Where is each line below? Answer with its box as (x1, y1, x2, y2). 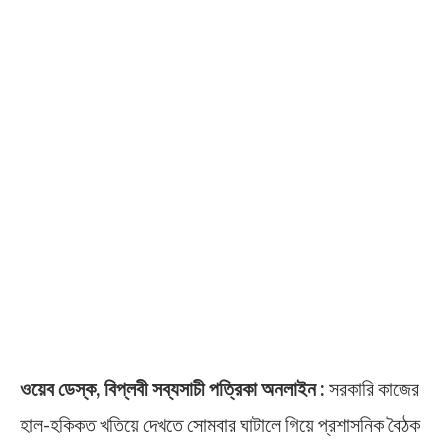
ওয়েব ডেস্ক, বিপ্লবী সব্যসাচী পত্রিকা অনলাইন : (20, 375, 329, 400)
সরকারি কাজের (329, 375, 419, 400)
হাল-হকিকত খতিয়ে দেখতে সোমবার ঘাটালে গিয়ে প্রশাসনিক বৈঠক (20, 411, 420, 436)
